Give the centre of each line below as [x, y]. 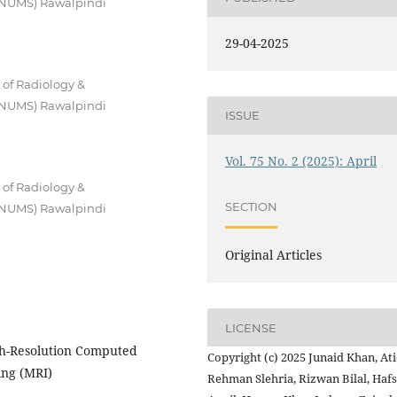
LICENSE [251, 327]
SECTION [252, 207]
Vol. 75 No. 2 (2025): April [301, 160]
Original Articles [274, 255]
